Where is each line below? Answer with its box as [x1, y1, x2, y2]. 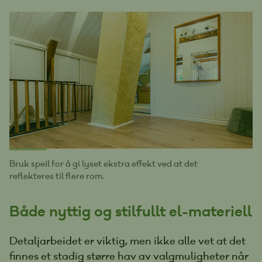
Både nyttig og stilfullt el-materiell [9, 201, 252, 221]
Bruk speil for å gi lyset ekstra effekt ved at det [9, 158, 198, 169]
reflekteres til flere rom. [9, 170, 104, 181]
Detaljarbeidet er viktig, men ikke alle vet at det [9, 234, 246, 248]
